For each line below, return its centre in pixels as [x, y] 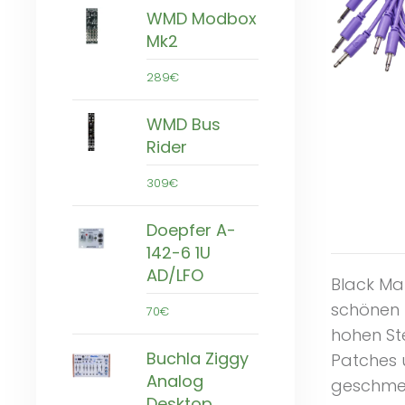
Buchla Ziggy [198, 359]
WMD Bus [184, 125]
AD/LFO [175, 276]
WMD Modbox [202, 19]
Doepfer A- [191, 231]
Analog [175, 381]
